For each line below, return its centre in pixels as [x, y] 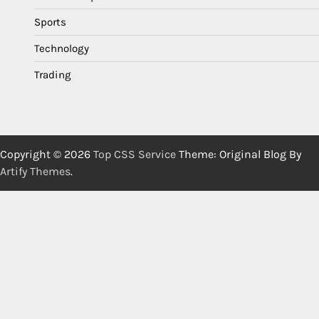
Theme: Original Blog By [239, 154]
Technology [62, 48]
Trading [53, 74]
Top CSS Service [135, 154]
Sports [50, 22]
